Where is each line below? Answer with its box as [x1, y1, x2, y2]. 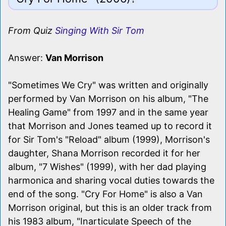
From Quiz [8, 25, 55, 36]
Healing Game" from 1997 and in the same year [8, 106, 208, 118]
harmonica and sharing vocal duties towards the [8, 175, 214, 186]
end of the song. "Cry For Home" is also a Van [8, 188, 203, 199]
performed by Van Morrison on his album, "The [8, 93, 208, 104]
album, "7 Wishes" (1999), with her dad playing [8, 161, 206, 172]
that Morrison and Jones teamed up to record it [8, 120, 212, 131]
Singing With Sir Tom [55, 25, 144, 36]
